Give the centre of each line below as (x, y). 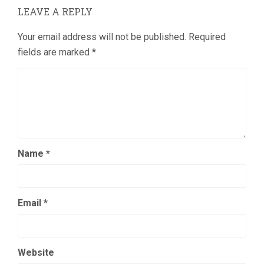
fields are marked (55, 52)
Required (206, 37)
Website (36, 253)
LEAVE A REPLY (55, 11)
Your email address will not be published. (102, 37)
